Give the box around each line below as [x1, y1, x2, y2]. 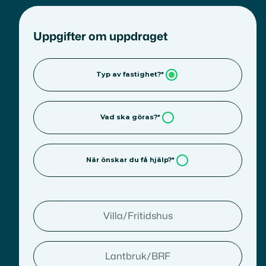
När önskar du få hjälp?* [85, 156, 175, 164]
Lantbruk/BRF [105, 251, 170, 261]
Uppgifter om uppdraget [33, 31, 167, 42]
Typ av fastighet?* [96, 70, 164, 79]
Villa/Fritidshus [103, 211, 173, 221]
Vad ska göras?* [100, 113, 160, 122]
